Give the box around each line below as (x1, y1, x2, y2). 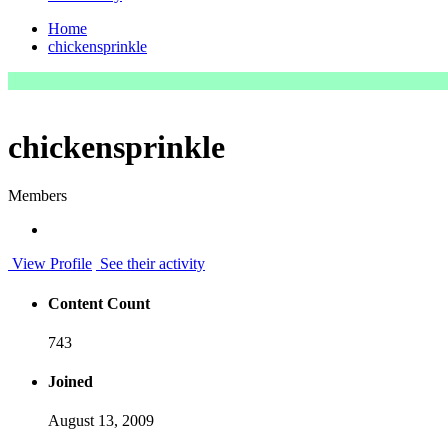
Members (8, 187, 67, 205)
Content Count (48, 294, 150, 312)
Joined (48, 373, 93, 391)
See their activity (96, 255, 205, 273)
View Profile (8, 255, 92, 273)
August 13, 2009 (48, 412, 154, 430)
